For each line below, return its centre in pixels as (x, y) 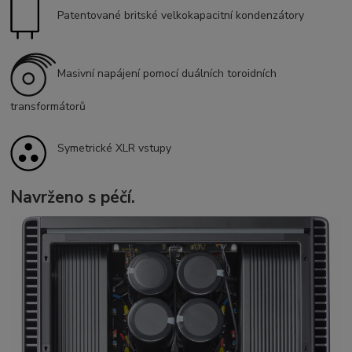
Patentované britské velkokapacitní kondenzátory (181, 16)
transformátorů (48, 107)
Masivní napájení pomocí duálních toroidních (167, 74)
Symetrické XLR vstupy (115, 148)
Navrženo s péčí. (73, 197)
